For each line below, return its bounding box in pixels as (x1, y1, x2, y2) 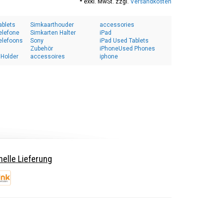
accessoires (30, 53, 65, 60)
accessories (100, 21, 134, 28)
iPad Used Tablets (100, 37, 149, 44)
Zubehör (30, 45, 53, 52)
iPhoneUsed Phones (100, 45, 155, 52)
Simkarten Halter (30, 29, 76, 36)
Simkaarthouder (30, 21, 74, 28)
